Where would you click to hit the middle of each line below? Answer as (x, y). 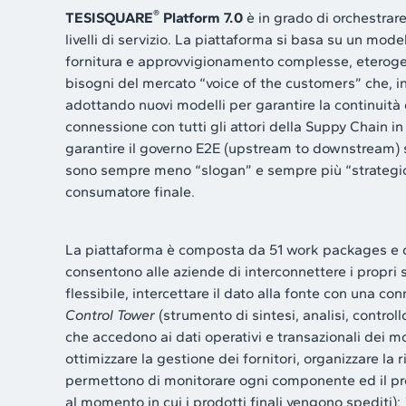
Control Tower (110, 314)
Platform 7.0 (201, 17)
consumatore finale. (130, 191)
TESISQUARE (109, 17)
